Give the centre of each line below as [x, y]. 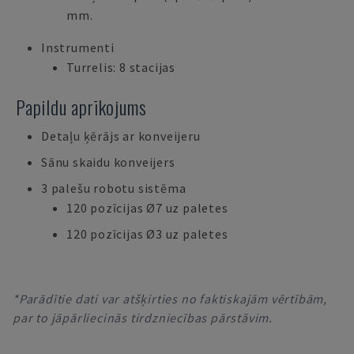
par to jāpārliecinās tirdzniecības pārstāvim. [143, 318]
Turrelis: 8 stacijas [121, 67]
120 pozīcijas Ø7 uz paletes [147, 208]
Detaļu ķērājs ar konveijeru [121, 136]
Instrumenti [78, 47]
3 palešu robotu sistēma [114, 188]
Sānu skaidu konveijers [108, 162]
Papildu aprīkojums [81, 107]
